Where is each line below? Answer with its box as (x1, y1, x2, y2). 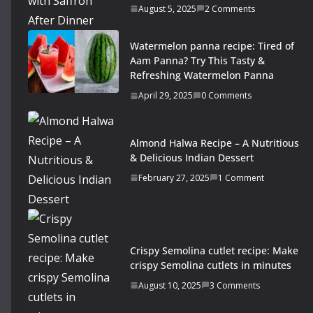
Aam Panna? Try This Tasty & (130, 54, 265, 68)
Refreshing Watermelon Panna (130, 68, 274, 82)
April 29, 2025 (138, 89, 193, 102)
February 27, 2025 (138, 171, 210, 184)
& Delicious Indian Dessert (130, 150, 254, 164)
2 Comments (205, 2, 255, 15)
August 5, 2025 (138, 2, 196, 15)
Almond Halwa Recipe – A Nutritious (130, 136, 299, 150)
